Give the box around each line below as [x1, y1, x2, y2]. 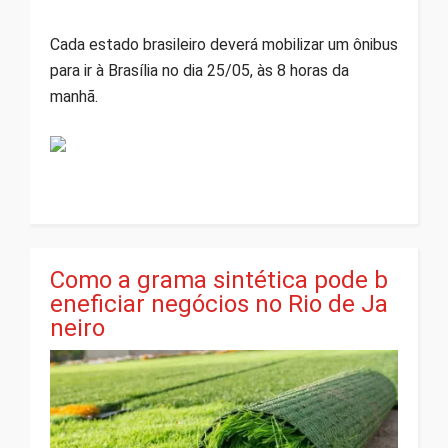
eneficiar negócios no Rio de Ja [50, 290, 388, 319]
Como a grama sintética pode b [50, 266, 388, 295]
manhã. [50, 87, 98, 107]
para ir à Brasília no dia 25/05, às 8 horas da [50, 61, 349, 81]
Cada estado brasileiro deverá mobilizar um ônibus [50, 35, 398, 55]
